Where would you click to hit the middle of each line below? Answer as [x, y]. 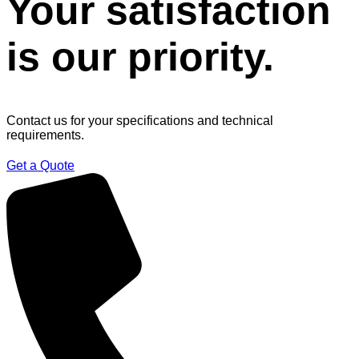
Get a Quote [40, 165]
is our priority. [140, 57]
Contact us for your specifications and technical [140, 120]
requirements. [45, 135]
